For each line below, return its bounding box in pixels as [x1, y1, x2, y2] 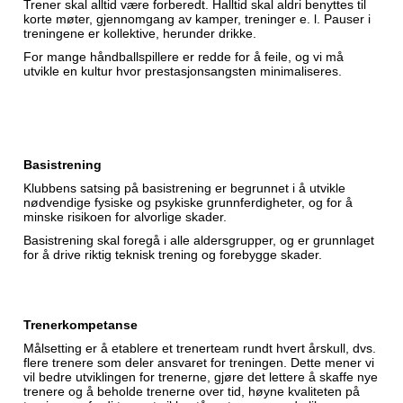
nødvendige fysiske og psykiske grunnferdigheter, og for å [23, 195, 353, 210]
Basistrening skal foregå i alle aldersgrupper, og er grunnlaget [23, 233, 374, 247]
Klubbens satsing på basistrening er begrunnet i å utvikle [23, 181, 345, 195]
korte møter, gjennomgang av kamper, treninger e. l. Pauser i [23, 12, 371, 26]
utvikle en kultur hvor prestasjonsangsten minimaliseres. [23, 64, 342, 78]
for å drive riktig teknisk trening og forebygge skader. [23, 247, 322, 262]
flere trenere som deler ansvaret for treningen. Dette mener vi [23, 355, 374, 370]
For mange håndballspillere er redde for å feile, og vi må [23, 49, 344, 64]
